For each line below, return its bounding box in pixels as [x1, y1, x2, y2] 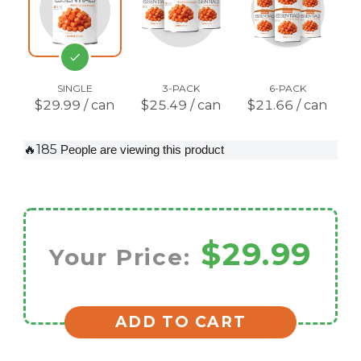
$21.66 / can [247, 97, 328, 113]
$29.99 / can [35, 97, 115, 113]
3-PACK [162, 81, 200, 94]
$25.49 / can [141, 97, 222, 113]
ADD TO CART [114, 312, 247, 331]
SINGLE [56, 81, 93, 94]
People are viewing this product [60, 142, 224, 156]
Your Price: [48, 243, 191, 271]
